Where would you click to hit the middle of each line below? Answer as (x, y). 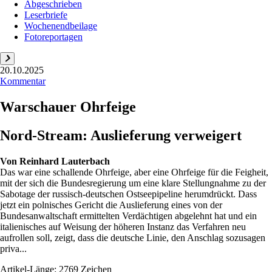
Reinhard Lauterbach (65, 161)
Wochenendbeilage (61, 26)
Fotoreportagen (53, 37)
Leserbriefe (46, 15)
